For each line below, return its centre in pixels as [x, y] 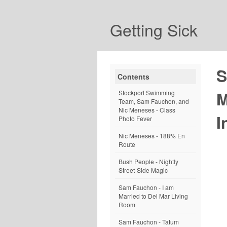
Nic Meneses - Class [147, 110]
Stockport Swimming [147, 92]
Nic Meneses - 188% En [152, 136]
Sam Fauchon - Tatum [149, 222]
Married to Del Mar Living [153, 196]
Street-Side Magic [143, 170]
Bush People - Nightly [148, 161]
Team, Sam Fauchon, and [154, 101]
